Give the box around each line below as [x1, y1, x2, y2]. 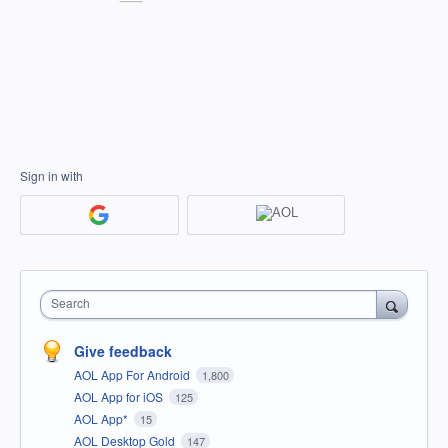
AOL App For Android [74, 366, 193, 384]
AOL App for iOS [74, 388, 166, 406]
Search [51, 294, 90, 312]
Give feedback [74, 341, 172, 362]
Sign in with [20, 167, 83, 185]
